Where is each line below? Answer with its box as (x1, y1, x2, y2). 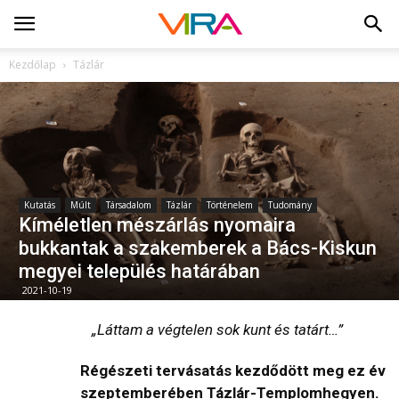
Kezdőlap (9, 57, 56, 72)
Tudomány (268, 198, 312, 211)
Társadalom (106, 198, 151, 211)
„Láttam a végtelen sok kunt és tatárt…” (92, 320, 343, 338)
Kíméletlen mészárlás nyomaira (19, 213, 296, 236)
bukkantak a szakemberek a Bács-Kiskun (19, 236, 377, 259)
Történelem (207, 198, 253, 211)
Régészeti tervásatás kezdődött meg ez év (80, 361, 386, 379)
